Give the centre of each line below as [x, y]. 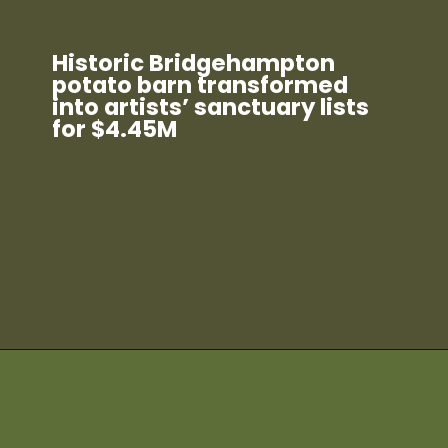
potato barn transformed [200, 85]
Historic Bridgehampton [194, 63]
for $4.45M [115, 129]
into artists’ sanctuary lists [211, 107]
